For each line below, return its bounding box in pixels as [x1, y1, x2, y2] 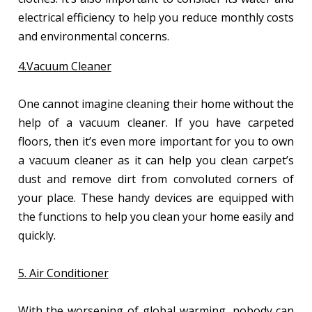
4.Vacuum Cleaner [17, 58, 111, 74]
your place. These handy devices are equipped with [17, 189, 295, 205]
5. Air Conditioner [17, 265, 109, 281]
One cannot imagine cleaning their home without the [17, 95, 295, 111]
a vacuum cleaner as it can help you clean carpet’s [17, 152, 295, 168]
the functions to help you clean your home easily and [17, 208, 295, 224]
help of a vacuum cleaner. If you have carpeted [17, 114, 295, 130]
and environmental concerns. [17, 28, 172, 44]
